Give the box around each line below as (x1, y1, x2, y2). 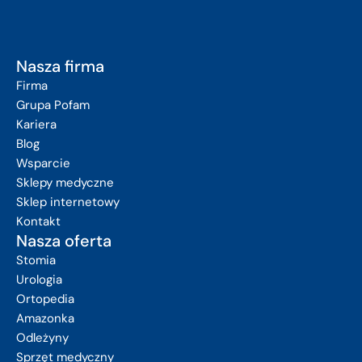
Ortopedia (16, 291, 74, 307)
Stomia (16, 252, 56, 268)
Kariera (16, 116, 57, 133)
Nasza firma (16, 56, 104, 77)
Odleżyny (16, 330, 69, 346)
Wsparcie (16, 155, 70, 171)
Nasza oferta (16, 230, 112, 251)
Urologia (16, 271, 62, 288)
